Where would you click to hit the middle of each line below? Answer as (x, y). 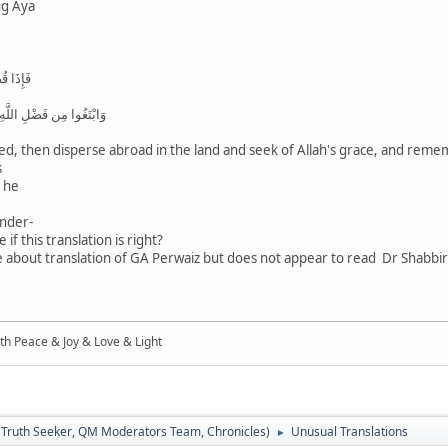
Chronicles (236, 431)
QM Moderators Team (139, 431)
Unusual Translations (349, 431)
